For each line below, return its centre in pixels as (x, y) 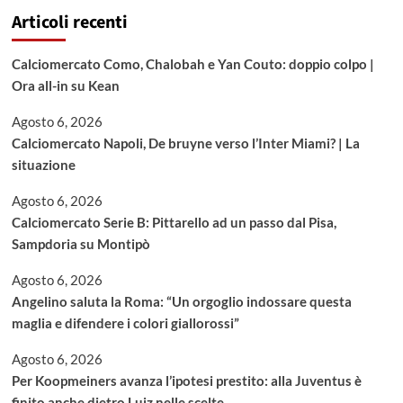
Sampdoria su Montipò (81, 244)
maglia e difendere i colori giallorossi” (125, 323)
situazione (43, 165)
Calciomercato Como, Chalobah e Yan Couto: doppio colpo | (193, 64)
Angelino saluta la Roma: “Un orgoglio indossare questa (181, 301)
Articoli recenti (69, 22)
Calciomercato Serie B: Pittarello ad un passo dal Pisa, (174, 222)
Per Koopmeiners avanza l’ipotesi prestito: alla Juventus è (186, 381)
